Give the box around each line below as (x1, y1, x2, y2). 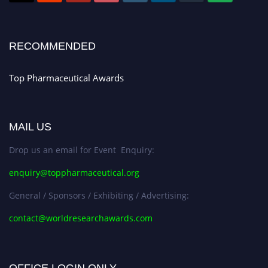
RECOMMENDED (9, 40, 96, 53)
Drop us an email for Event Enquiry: (9, 144, 154, 156)
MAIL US (9, 121, 51, 133)
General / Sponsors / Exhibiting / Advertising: (9, 190, 189, 202)
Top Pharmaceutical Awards (9, 72, 124, 84)
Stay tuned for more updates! (9, 17, 108, 27)
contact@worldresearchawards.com (9, 212, 153, 224)
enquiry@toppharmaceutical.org (9, 167, 139, 179)
